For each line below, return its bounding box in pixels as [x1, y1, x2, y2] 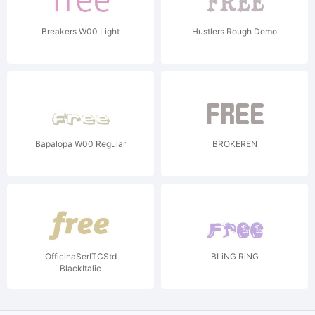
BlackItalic [60, 263, 101, 274]
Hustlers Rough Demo [192, 26, 277, 37]
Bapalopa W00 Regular [35, 139, 126, 149]
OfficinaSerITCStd [44, 251, 117, 262]
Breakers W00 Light [41, 26, 120, 37]
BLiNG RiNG [210, 251, 259, 262]
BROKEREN [212, 139, 257, 149]
